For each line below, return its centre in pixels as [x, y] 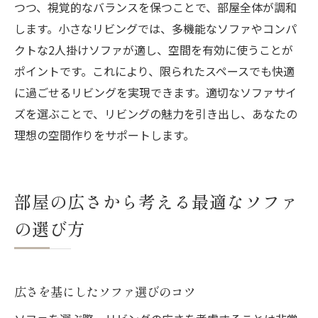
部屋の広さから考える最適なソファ [156, 202]
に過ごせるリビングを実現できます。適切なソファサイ [155, 93]
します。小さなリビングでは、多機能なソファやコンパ [155, 29]
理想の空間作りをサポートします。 [104, 135]
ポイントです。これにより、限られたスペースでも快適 [154, 71]
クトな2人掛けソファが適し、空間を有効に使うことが [154, 50]
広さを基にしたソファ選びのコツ [105, 292]
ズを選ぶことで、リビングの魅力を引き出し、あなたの [156, 114]
